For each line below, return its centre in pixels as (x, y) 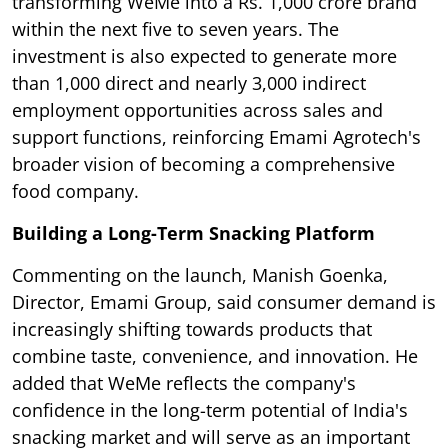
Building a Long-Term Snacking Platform (193, 233)
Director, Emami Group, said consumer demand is (224, 302)
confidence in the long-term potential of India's (210, 410)
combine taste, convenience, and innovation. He (215, 356)
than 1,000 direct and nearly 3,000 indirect (189, 83)
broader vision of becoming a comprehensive (203, 164)
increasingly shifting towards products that (192, 329)
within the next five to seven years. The (175, 29)
